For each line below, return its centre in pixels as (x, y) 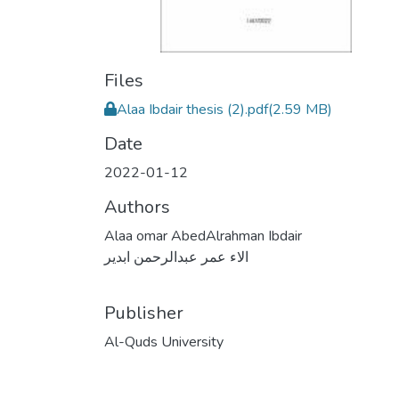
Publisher (144, 313)
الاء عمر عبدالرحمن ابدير (176, 257)
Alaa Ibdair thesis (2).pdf (192, 110)
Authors (137, 207)
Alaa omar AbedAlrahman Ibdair (203, 236)
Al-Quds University (164, 342)
